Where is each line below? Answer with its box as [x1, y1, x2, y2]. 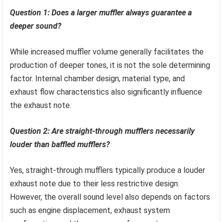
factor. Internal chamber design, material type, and [10, 73, 185, 83]
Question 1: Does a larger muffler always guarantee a [10, 7, 192, 17]
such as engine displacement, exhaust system [10, 205, 170, 215]
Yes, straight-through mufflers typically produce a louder [10, 165, 206, 175]
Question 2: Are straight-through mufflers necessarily [10, 126, 195, 136]
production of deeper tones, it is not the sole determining [10, 60, 211, 70]
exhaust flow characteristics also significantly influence [10, 87, 203, 97]
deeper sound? [10, 21, 62, 31]
